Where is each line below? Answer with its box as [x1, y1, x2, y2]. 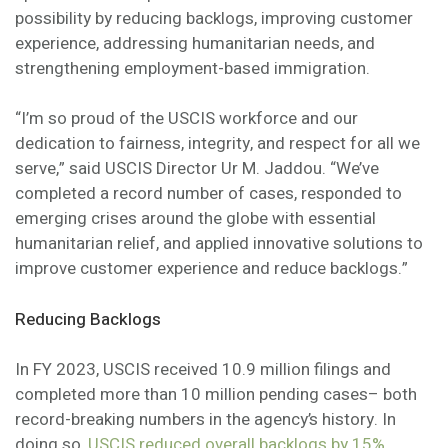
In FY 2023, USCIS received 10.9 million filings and [15, 357, 391, 383]
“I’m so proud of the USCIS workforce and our [15, 106, 358, 132]
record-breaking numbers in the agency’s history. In [15, 407, 396, 433]
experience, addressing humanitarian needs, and [15, 30, 375, 56]
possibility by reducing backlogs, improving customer [15, 5, 413, 31]
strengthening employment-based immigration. [15, 55, 370, 81]
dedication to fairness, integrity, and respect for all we [15, 131, 420, 157]
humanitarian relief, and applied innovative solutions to [15, 231, 423, 257]
